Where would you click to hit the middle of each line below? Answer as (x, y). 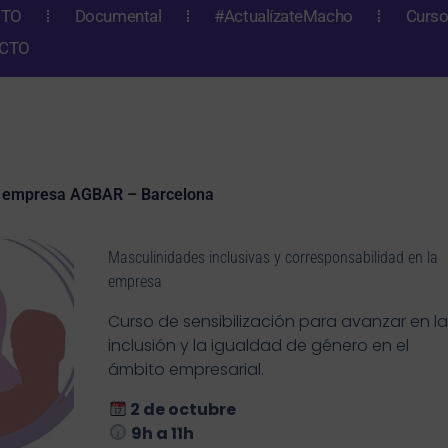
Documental (118, 16)
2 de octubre (181, 409)
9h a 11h (162, 433)
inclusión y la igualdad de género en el (259, 345)
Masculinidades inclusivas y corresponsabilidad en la (273, 257)
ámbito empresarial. (188, 369)
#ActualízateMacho (283, 16)
